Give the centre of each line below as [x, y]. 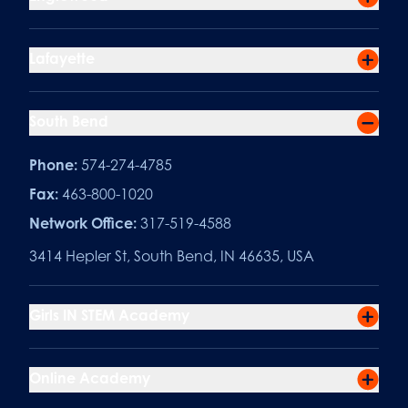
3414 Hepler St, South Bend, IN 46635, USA [172, 255]
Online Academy [90, 377]
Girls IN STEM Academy [109, 315]
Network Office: [83, 223]
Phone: [53, 164]
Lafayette [62, 58]
